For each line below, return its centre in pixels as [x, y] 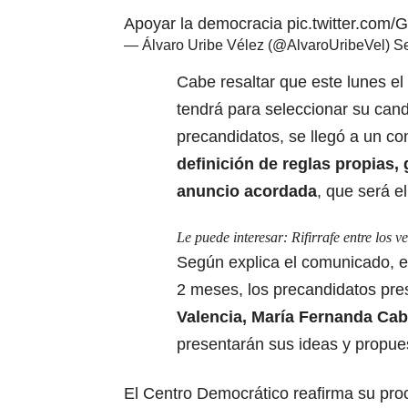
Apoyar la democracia [205, 23]
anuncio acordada [247, 191]
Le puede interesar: [234, 237]
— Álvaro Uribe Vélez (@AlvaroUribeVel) [259, 45]
